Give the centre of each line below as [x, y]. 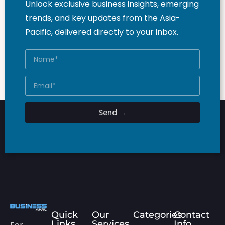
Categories [157, 215]
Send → [113, 113]
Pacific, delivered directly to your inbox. [102, 32]
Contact [192, 215]
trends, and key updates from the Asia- [103, 18]
